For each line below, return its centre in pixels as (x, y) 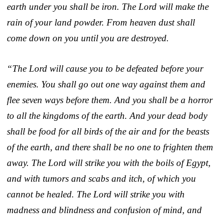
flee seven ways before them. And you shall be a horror (110, 100)
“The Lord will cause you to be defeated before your (105, 68)
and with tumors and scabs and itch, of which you (101, 178)
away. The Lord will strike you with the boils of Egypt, (109, 163)
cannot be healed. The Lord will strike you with (96, 194)
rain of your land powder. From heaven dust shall (101, 22)
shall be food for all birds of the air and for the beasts (108, 131)
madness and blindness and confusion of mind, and (104, 210)
